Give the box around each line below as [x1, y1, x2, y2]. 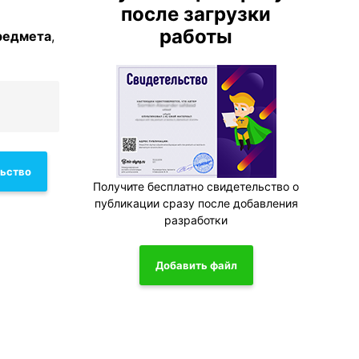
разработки [164, 213, 228, 227]
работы [159, 25, 233, 48]
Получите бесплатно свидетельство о [93, 179, 300, 193]
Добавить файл [155, 258, 237, 272]
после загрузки [121, 2, 272, 26]
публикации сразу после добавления [94, 196, 298, 210]
